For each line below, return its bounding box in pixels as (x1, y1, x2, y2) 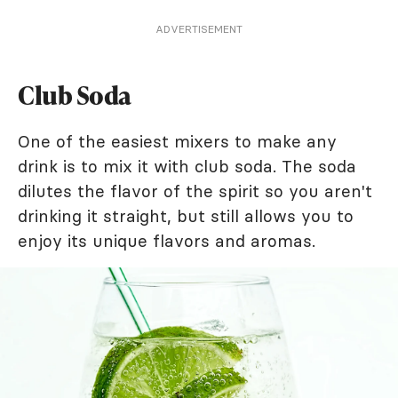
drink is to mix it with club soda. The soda (18, 155, 356, 178)
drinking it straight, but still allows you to (18, 205, 354, 227)
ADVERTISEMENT (155, 22, 243, 36)
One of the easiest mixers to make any (18, 131, 337, 153)
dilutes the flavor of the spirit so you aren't (18, 180, 372, 203)
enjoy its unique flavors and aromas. (18, 230, 315, 252)
